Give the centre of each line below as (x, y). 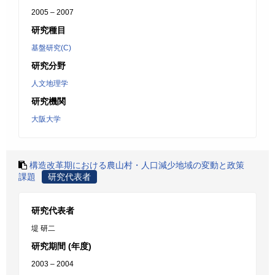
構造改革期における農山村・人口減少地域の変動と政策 (137, 165)
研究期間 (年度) (61, 246)
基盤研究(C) (51, 48)
